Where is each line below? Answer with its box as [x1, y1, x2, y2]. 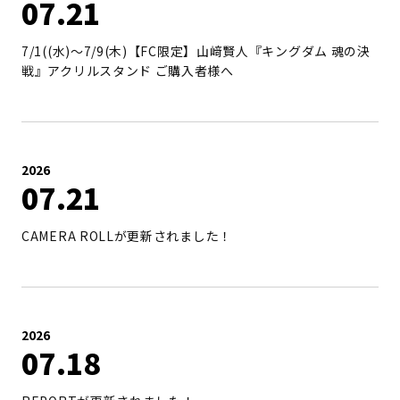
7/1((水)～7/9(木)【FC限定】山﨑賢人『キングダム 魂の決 [21, 42, 371, 60]
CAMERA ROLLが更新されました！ [21, 227, 232, 245]
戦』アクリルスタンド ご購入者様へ [21, 62, 234, 79]
